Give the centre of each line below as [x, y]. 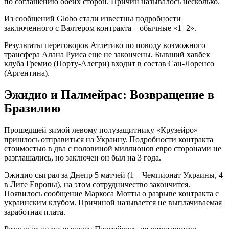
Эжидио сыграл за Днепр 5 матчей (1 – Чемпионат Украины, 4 [113, 175]
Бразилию [32, 109]
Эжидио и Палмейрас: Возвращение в [109, 95]
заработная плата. [35, 212]
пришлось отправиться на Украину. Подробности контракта [109, 140]
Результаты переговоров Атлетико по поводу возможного [105, 45]
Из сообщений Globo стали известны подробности [93, 19]
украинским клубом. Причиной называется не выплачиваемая [113, 203]
